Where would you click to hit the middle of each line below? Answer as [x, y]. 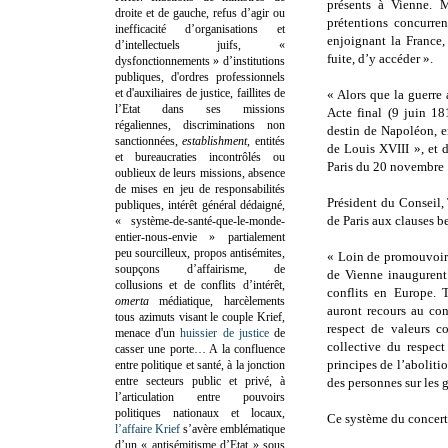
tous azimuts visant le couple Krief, [200, 316]
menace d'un [148, 332]
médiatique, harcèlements [222, 300]
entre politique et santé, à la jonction [200, 364]
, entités [266, 140]
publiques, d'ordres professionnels [200, 76]
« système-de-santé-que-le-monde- [200, 220]
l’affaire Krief [147, 428]
